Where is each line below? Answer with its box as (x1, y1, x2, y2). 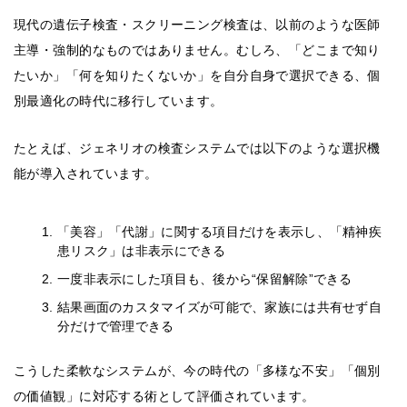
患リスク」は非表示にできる (57, 243, 226, 259)
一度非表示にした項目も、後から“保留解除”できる (57, 272, 352, 287)
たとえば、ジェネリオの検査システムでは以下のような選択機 (14, 141, 381, 156)
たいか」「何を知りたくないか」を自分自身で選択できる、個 (14, 68, 381, 84)
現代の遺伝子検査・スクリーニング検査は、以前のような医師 (14, 17, 381, 33)
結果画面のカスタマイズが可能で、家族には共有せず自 (57, 300, 382, 315)
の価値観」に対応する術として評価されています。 (14, 389, 315, 404)
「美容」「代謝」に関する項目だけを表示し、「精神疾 (57, 224, 382, 240)
